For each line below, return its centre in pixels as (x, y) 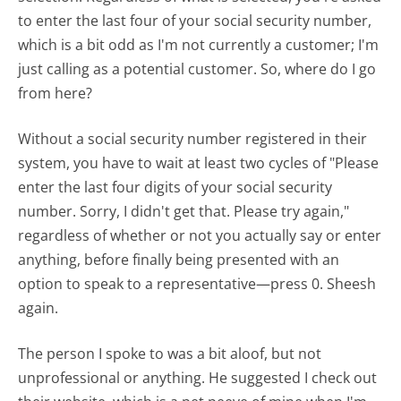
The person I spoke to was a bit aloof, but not (170, 353)
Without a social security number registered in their (193, 138)
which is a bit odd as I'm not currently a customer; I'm (199, 44)
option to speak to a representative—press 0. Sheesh (197, 283)
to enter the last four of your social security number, (195, 20)
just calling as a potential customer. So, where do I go (197, 68)
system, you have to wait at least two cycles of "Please (199, 162)
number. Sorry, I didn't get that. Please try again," (184, 211)
